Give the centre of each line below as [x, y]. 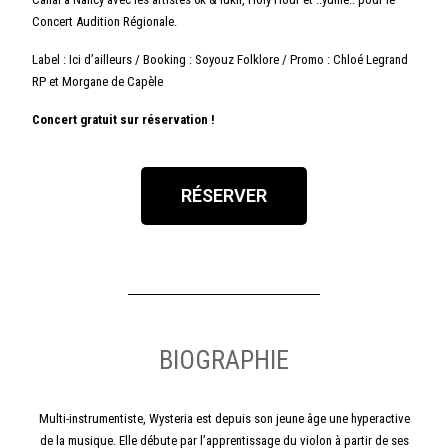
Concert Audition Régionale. [105, 22]
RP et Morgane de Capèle [98, 82]
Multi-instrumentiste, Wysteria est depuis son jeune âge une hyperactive [224, 419]
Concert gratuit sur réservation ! [124, 120]
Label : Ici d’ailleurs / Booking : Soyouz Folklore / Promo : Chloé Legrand [220, 60]
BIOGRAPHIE [224, 360]
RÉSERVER [224, 196]
